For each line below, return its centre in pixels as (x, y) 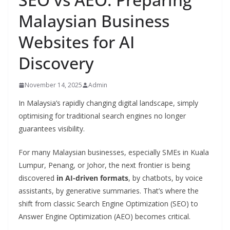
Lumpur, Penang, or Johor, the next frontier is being (104, 165)
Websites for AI (76, 42)
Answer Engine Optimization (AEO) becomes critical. (104, 217)
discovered (37, 178)
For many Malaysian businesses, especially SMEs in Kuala (114, 152)
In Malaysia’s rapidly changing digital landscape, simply (108, 103)
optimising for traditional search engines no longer (102, 116)
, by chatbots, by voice (166, 178)
